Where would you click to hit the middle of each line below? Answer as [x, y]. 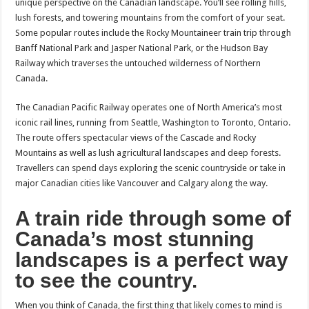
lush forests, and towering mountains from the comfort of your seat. [150, 18]
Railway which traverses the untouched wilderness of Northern [138, 63]
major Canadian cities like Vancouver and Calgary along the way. [142, 183]
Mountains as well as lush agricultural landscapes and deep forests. [148, 153]
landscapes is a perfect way [152, 260]
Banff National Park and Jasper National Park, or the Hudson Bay [142, 48]
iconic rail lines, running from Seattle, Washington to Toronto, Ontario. [153, 123]
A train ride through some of [153, 219]
